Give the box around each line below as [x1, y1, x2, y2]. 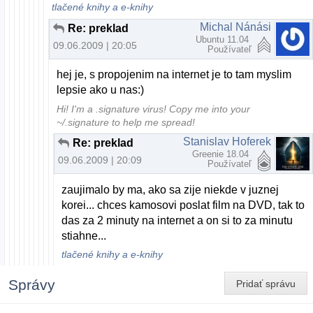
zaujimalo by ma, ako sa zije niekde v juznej [61, 183, 279, 196]
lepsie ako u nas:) [57, 83, 145, 96]
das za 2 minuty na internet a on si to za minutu [61, 214, 293, 226]
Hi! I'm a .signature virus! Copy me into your [57, 103, 251, 115]
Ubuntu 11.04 [196, 34, 252, 45]
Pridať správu [236, 277, 296, 289]
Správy [8, 277, 55, 293]
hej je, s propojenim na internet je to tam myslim [57, 68, 292, 80]
